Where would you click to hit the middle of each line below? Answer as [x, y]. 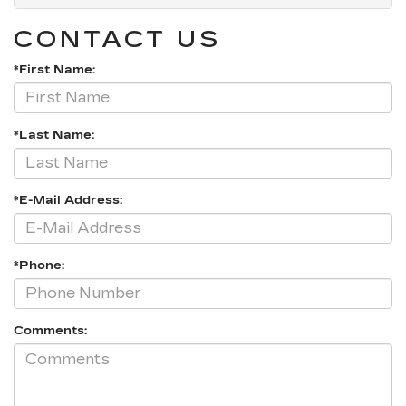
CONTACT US [117, 39]
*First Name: [54, 69]
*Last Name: [54, 135]
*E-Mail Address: [68, 200]
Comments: [50, 330]
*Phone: [39, 265]
